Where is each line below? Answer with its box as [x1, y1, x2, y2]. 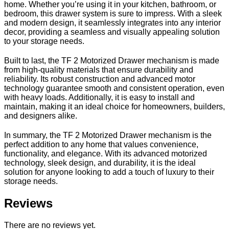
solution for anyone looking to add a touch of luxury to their [4, 168, 214, 177]
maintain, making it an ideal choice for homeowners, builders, [4, 102, 225, 111]
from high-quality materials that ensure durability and [4, 65, 193, 75]
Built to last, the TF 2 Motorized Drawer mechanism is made [4, 56, 219, 65]
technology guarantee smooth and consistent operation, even [4, 84, 224, 93]
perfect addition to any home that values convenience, [4, 140, 198, 149]
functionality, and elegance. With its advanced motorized [4, 149, 207, 158]
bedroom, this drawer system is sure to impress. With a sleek [4, 9, 222, 18]
